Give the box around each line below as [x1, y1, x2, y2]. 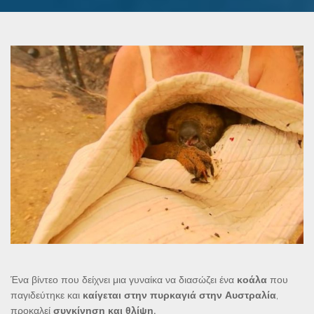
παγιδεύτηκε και [11, 289, 83, 301]
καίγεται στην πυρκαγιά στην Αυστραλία [83, 289, 276, 301]
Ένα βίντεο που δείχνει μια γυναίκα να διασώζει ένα [11, 274, 237, 286]
